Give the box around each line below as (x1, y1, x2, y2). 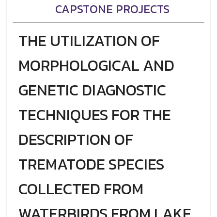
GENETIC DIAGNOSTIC (18, 78, 166, 102)
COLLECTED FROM (18, 177, 143, 201)
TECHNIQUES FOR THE (18, 103, 171, 127)
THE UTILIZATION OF (18, 29, 160, 53)
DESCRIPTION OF (18, 128, 133, 152)
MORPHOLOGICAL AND (18, 54, 174, 77)
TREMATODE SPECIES (18, 153, 164, 176)
